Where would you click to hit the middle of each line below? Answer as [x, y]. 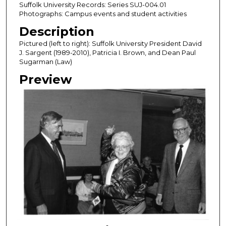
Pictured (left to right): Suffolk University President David [110, 43]
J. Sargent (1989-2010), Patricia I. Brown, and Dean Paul [107, 52]
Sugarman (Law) [45, 61]
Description [56, 31]
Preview [45, 79]
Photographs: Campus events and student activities [103, 13]
